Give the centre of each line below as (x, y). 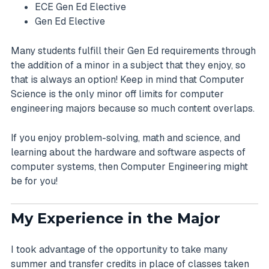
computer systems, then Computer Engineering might (129, 166)
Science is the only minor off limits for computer (117, 94)
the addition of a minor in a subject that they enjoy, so (128, 65)
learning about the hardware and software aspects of (128, 152)
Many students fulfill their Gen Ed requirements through (133, 50)
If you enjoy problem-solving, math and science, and (125, 138)
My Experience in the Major (118, 219)
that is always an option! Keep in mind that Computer (128, 79)
